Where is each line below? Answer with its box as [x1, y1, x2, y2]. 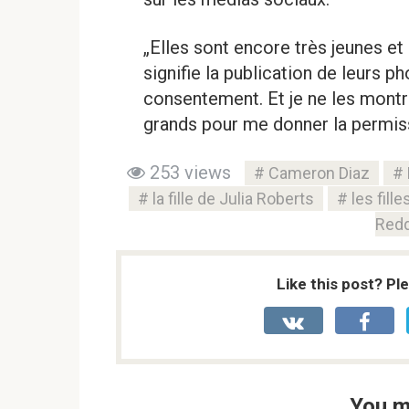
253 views [145, 161, 231, 184]
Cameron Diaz [268, 163, 370, 183]
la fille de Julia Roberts [152, 188, 314, 208]
